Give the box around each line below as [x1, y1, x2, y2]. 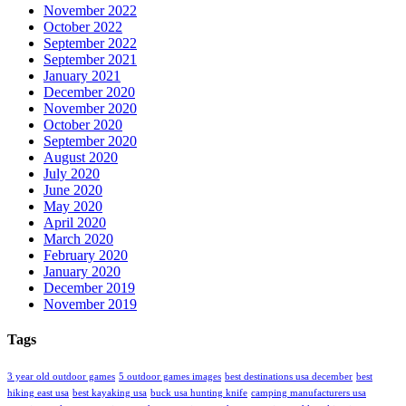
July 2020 [43, 165, 100, 181]
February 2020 [43, 246, 128, 263]
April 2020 [43, 214, 106, 230]
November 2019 [43, 295, 137, 312]
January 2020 [43, 263, 121, 279]
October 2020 [43, 116, 122, 132]
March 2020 [43, 230, 113, 246]
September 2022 [43, 34, 137, 51]
